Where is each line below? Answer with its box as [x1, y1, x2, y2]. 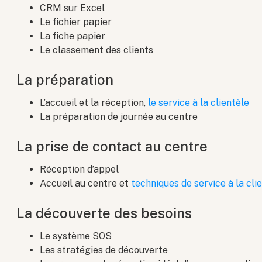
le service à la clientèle [148, 97, 250, 109]
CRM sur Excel [40, 2, 105, 14]
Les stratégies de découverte [40, 244, 168, 256]
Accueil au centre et [40, 178, 132, 189]
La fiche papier [40, 30, 106, 42]
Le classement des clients [40, 44, 154, 56]
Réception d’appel [40, 164, 119, 175]
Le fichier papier [40, 16, 112, 28]
